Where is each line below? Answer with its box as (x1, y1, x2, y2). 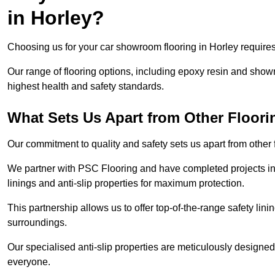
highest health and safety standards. (7, 81, 164, 92)
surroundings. (7, 217, 69, 228)
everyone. (7, 257, 53, 268)
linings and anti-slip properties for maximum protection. (7, 178, 244, 189)
